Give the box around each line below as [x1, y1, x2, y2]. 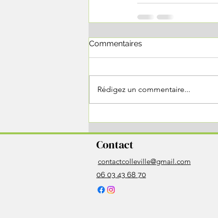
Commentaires [89, 39, 142, 48]
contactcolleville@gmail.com [98, 157, 191, 166]
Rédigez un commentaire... [97, 85, 190, 94]
